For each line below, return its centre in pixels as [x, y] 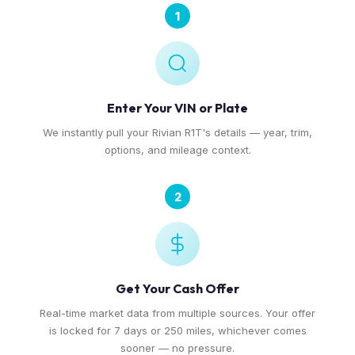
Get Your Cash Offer [177, 288]
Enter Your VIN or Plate [177, 108]
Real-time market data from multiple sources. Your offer [177, 313]
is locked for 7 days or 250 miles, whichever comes [177, 330]
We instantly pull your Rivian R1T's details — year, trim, [177, 132]
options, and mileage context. [177, 150]
